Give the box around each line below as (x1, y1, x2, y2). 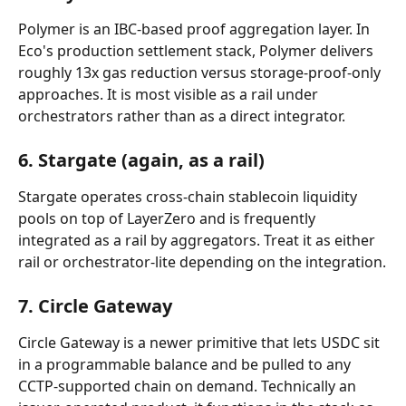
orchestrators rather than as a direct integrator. (18, 106, 345, 126)
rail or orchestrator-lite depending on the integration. (18, 252, 386, 272)
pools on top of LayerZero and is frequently (18, 208, 319, 228)
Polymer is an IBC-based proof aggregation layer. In (18, 19, 373, 39)
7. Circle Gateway (18, 294, 172, 318)
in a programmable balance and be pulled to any (18, 354, 354, 374)
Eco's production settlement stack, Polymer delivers (18, 41, 377, 61)
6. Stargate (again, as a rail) (18, 148, 265, 172)
